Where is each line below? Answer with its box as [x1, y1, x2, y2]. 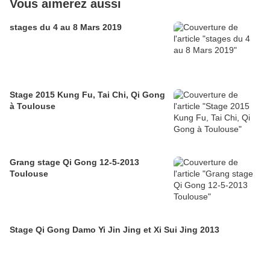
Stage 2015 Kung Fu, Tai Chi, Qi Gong [10, 90, 165, 100]
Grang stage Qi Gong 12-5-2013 [10, 157, 139, 168]
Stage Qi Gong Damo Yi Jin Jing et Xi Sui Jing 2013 [10, 225, 219, 235]
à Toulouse [10, 101, 55, 111]
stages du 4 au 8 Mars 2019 [10, 22, 122, 33]
